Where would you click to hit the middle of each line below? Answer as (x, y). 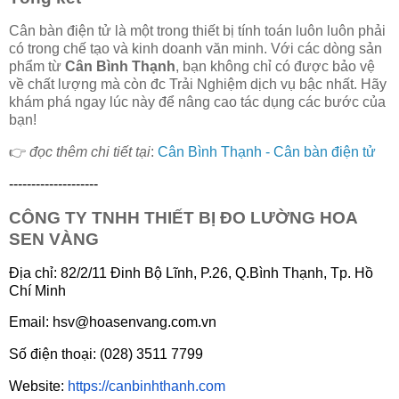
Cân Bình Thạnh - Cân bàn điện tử (267, 152)
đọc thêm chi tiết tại (90, 152)
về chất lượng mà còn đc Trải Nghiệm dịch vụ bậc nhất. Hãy (198, 85)
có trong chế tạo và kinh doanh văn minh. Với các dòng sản (195, 49)
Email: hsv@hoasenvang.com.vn (113, 322)
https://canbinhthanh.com (147, 387)
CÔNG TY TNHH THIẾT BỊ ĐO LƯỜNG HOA (183, 217)
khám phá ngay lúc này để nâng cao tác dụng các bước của (197, 102)
